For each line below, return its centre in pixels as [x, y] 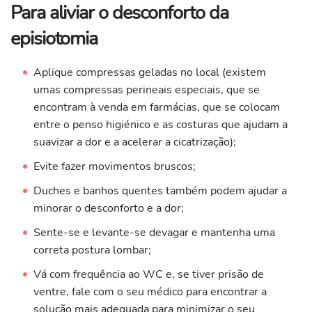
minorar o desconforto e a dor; [108, 209]
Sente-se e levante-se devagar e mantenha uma [154, 233]
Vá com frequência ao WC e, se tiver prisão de [148, 275]
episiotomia [54, 39]
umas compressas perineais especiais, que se [146, 90]
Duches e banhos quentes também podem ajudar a [160, 191]
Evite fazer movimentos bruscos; [114, 167]
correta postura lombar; [92, 250]
